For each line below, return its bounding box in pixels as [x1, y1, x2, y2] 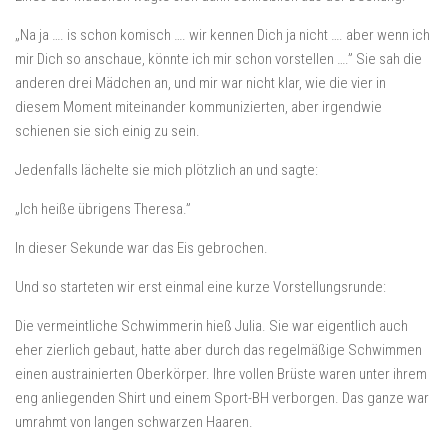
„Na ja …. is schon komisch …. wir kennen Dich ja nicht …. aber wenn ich [15, 26, 430, 44]
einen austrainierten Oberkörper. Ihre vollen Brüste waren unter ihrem [15, 365, 427, 383]
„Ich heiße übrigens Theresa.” [15, 200, 191, 218]
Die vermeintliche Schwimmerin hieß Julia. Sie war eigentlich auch [15, 317, 408, 335]
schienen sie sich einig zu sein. [15, 122, 200, 140]
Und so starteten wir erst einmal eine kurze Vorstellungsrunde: [15, 278, 386, 296]
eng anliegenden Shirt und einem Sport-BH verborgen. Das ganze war [15, 389, 429, 407]
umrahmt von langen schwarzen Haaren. [15, 413, 253, 431]
